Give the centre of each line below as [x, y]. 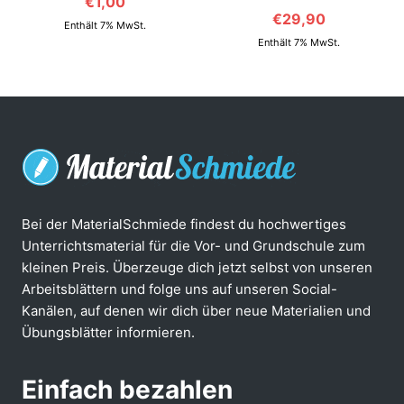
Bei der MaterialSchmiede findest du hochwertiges [184, 224]
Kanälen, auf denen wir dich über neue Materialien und [196, 310]
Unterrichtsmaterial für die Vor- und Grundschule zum [193, 245]
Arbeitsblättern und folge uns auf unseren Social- [179, 289]
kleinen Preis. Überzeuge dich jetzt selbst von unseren [197, 267]
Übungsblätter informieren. [108, 332]
